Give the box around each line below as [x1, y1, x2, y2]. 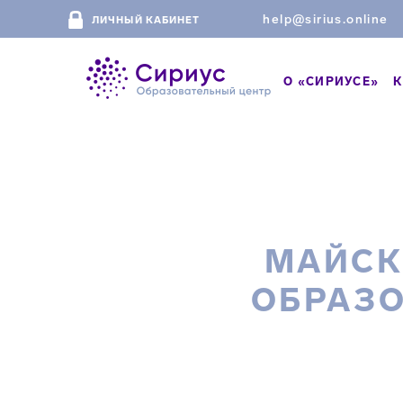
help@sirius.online [263, 12, 389, 27]
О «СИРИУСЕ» [283, 74, 380, 88]
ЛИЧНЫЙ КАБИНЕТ [92, 13, 201, 26]
